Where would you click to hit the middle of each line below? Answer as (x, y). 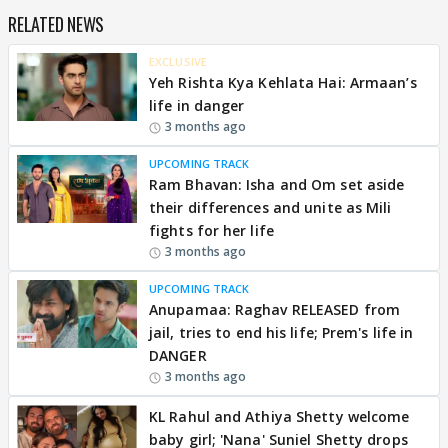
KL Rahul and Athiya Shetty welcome (279, 416)
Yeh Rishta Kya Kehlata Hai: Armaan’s (283, 82)
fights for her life (211, 230)
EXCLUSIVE (178, 61)
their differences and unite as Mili (270, 207)
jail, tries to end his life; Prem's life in (281, 332)
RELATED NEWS (56, 24)
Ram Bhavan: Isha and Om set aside (277, 184)
